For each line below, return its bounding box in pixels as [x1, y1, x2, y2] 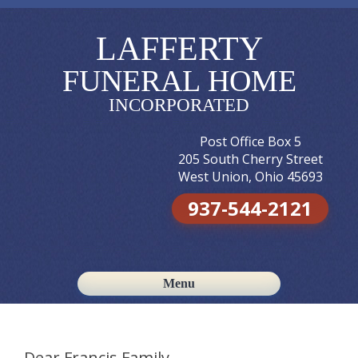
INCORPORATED [109, 95, 249, 115]
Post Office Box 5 [199, 133, 301, 150]
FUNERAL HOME [62, 64, 296, 97]
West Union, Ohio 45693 [177, 168, 323, 185]
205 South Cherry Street [177, 150, 323, 168]
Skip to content [179, 293, 257, 308]
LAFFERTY [95, 30, 263, 67]
